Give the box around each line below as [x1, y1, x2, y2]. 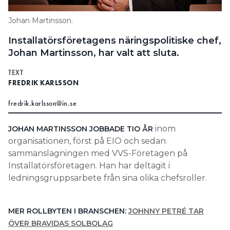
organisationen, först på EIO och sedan [8, 136, 166, 146]
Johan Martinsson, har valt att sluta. [8, 47, 179, 59]
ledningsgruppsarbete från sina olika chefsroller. [8, 173, 207, 183]
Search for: [12, 10, 56, 20]
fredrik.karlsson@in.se [8, 99, 76, 108]
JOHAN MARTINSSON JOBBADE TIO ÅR [8, 124, 153, 134]
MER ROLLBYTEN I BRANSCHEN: [8, 206, 128, 216]
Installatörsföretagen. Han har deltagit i [8, 161, 170, 171]
